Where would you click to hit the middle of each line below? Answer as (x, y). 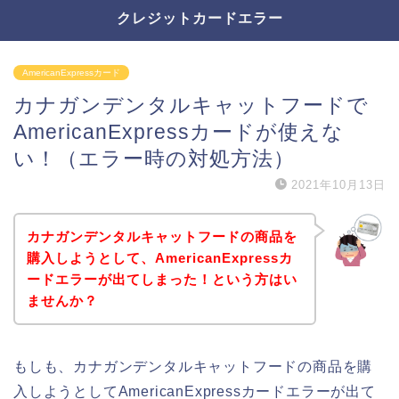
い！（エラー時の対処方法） (154, 159)
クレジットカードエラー (199, 18)
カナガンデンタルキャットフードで (191, 105)
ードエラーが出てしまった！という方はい (162, 279)
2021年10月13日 (338, 185)
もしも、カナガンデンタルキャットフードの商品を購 (193, 366)
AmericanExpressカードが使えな (179, 132)
